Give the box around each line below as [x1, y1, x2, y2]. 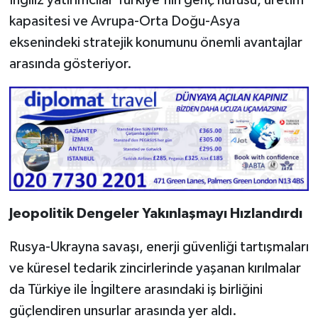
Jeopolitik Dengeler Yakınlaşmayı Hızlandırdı [9, 207, 302, 221]
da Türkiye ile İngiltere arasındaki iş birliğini [9, 283, 263, 297]
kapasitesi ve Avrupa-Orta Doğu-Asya [9, 13, 240, 28]
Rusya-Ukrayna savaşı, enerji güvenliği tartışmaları [9, 240, 309, 255]
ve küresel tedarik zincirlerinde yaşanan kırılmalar [9, 261, 301, 276]
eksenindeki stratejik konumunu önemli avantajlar [9, 35, 302, 50]
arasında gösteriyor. [9, 56, 132, 71]
